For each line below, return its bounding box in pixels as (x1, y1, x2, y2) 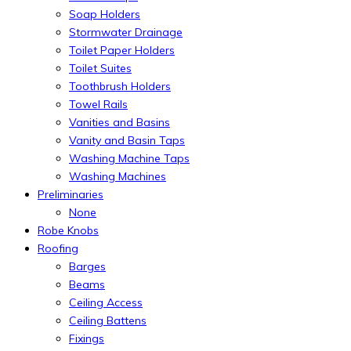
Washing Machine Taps (69, 150, 190, 165)
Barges (69, 259, 106, 273)
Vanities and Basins (69, 114, 170, 129)
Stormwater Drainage (69, 24, 183, 39)
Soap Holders (69, 6, 140, 21)
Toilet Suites (69, 60, 132, 75)
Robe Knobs (38, 223, 99, 237)
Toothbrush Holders (69, 78, 171, 93)
